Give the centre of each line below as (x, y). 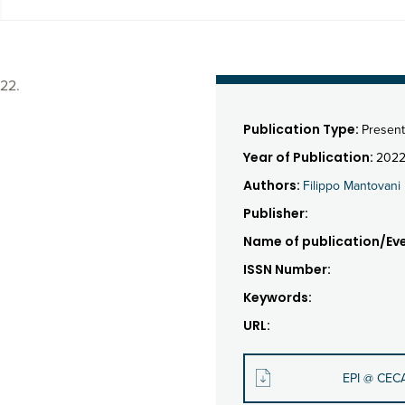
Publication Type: (302, 129)
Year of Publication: (310, 157)
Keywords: (278, 297)
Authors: (273, 185)
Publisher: (276, 213)
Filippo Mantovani (352, 186)
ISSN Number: (287, 269)
